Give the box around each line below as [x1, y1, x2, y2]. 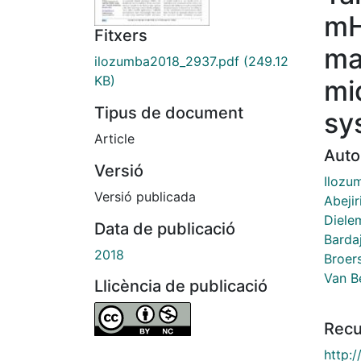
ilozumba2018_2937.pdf [94, 53, 239, 70]
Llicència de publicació [94, 276, 268, 297]
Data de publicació [94, 219, 235, 239]
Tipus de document [94, 103, 243, 123]
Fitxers [94, 26, 147, 46]
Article [94, 131, 135, 147]
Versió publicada [94, 189, 196, 205]
